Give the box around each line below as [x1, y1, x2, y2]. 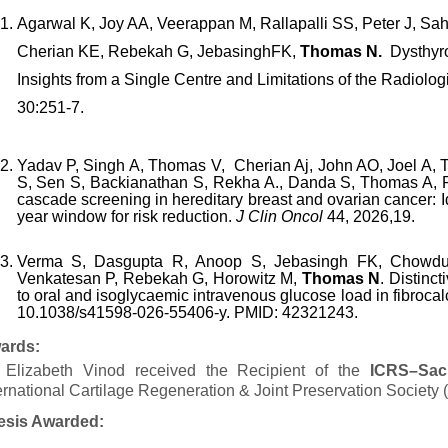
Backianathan [90, 174, 189, 191]
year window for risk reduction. [16, 208, 232, 225]
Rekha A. [212, 174, 279, 191]
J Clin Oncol [231, 208, 323, 225]
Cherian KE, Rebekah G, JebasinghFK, [16, 43, 300, 60]
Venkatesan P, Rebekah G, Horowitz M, [16, 269, 302, 287]
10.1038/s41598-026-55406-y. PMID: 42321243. [16, 303, 358, 321]
